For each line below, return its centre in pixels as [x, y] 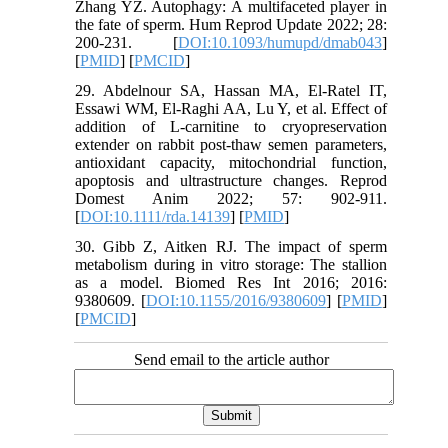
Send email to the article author [231, 359]
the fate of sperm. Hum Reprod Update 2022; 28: [231, 24]
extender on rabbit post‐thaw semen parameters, [231, 144]
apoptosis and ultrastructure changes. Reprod [231, 180]
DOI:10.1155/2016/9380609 [236, 300]
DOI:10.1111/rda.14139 [155, 216]
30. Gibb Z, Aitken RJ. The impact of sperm [231, 246]
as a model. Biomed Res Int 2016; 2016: [231, 282]
